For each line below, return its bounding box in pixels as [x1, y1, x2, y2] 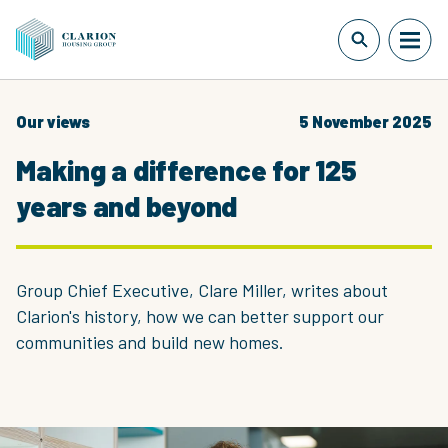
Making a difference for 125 [16, 153, 357, 187]
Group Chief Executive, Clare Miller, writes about [16, 279, 388, 301]
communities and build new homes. [16, 331, 284, 353]
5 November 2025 [299, 112, 432, 131]
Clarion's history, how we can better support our [16, 305, 384, 327]
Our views [16, 112, 90, 131]
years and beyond [16, 189, 237, 223]
